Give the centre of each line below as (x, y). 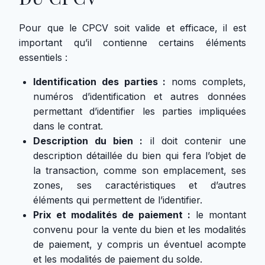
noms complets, (206, 82)
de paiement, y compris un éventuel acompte (140, 244)
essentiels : (43, 57)
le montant (218, 215)
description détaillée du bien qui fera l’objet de (140, 156)
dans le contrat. (68, 126)
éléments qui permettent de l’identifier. (118, 200)
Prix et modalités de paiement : (112, 215)
